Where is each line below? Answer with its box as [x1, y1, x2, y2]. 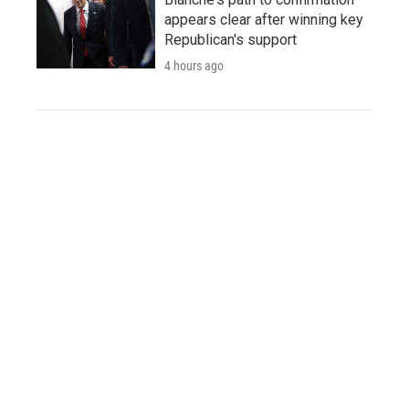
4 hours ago [164, 58, 224, 74]
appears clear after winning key [164, 11, 363, 29]
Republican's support [164, 31, 297, 49]
